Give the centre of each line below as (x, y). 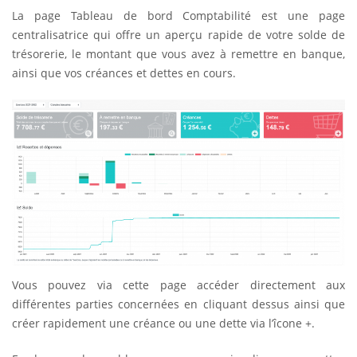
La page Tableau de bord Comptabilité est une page (178, 15)
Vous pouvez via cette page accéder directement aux (178, 285)
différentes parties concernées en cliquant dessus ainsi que (178, 304)
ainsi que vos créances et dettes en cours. (124, 73)
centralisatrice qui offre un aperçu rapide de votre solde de (178, 34)
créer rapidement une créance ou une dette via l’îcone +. (163, 324)
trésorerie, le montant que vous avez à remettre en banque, (178, 53)
